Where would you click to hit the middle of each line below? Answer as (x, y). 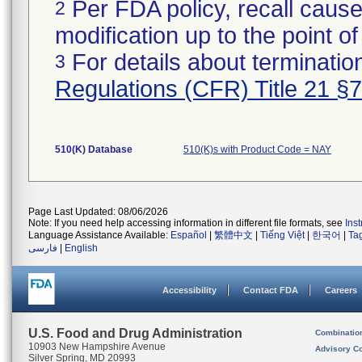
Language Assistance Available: (99, 235)
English (81, 248)
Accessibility (189, 290)
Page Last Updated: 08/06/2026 (98, 212)
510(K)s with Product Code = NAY (257, 149)
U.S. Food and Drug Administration (135, 333)
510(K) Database (94, 149)
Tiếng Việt (282, 235)
